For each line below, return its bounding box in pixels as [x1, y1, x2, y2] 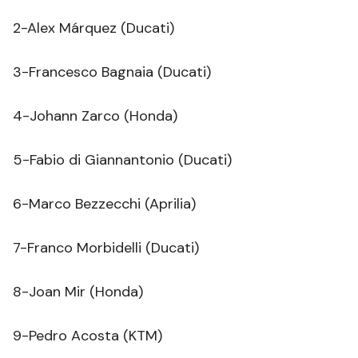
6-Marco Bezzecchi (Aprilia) [13, 194, 196, 214]
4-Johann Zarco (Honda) [13, 106, 177, 126]
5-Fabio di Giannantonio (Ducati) [13, 150, 232, 170]
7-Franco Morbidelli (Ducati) [13, 238, 199, 258]
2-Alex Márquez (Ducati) [13, 18, 174, 38]
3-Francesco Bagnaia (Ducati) [13, 62, 211, 82]
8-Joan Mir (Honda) [13, 282, 143, 302]
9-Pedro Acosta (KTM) [13, 326, 162, 346]
